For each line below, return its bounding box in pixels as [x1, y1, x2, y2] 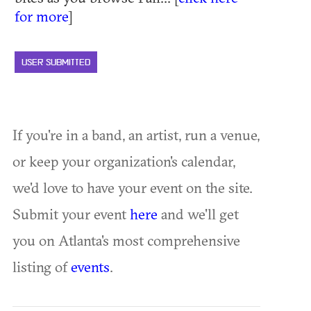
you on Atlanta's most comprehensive [12, 230, 240, 249]
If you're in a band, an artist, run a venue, [12, 125, 260, 144]
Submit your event [12, 204, 130, 223]
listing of [12, 257, 71, 276]
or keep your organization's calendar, [12, 151, 235, 170]
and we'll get [158, 204, 239, 223]
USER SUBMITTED [22, 58, 90, 67]
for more [15, 6, 68, 25]
